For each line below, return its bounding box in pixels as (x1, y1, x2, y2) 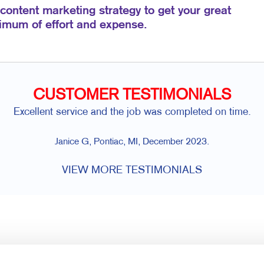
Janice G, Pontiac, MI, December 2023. (55, 138, 209, 147)
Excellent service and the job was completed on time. (13, 107, 251, 118)
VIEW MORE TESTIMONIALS (62, 166, 202, 176)
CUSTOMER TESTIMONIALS (33, 88, 231, 104)
